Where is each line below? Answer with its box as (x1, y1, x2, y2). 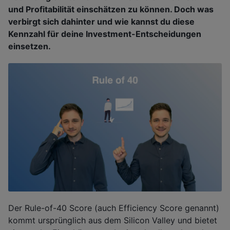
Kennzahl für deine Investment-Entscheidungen (8, 29, 201, 40)
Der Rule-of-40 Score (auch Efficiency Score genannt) (8, 203, 219, 214)
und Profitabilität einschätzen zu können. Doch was (8, 4, 214, 15)
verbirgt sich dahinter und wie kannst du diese (8, 16, 195, 27)
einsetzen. (8, 41, 51, 52)
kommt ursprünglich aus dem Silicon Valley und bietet (8, 215, 217, 226)
